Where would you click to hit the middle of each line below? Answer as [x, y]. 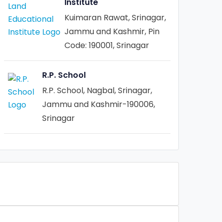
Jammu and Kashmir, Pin [112, 31]
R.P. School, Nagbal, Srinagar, [97, 90]
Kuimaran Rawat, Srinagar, [115, 18]
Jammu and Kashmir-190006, [99, 104]
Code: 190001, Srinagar [107, 45]
